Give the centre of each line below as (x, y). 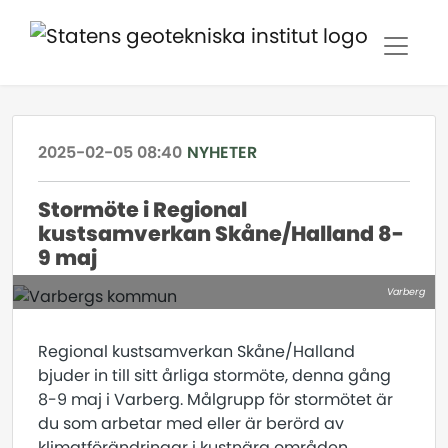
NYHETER (222, 152)
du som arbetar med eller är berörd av (191, 423)
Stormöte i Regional (142, 209)
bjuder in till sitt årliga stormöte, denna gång (214, 375)
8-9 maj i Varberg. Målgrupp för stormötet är (215, 399)
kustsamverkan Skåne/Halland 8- (221, 233)
